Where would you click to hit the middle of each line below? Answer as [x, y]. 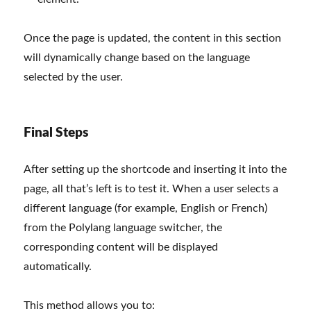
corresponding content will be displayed [121, 247]
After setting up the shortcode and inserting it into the [155, 170]
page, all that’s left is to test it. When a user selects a [151, 189]
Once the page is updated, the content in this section [153, 39]
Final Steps [56, 133]
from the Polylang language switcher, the [123, 228]
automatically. [58, 267]
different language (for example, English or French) [146, 209]
